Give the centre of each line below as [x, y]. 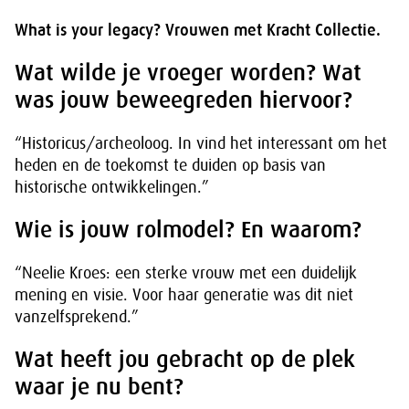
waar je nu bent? [99, 387]
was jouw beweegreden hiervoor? [184, 100]
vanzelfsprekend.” [77, 317]
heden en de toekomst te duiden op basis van [170, 165]
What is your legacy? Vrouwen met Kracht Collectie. [198, 30]
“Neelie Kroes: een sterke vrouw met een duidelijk [186, 273]
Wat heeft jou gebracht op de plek [185, 359]
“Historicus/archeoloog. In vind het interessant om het [201, 143]
